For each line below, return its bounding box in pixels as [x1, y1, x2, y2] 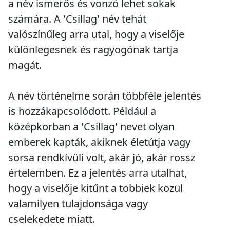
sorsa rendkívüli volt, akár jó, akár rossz [8, 150, 195, 165]
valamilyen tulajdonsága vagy [8, 197, 148, 211]
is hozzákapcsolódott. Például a [8, 104, 156, 119]
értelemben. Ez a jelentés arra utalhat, [8, 166, 187, 180]
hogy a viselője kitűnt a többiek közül [8, 181, 183, 196]
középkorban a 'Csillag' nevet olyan [8, 120, 175, 134]
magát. [8, 58, 42, 72]
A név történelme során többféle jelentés [8, 89, 201, 103]
